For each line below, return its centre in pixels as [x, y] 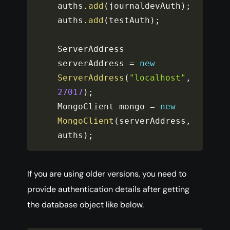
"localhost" [158, 78]
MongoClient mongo [104, 107]
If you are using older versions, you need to [107, 174]
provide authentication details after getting [108, 189]
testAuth [130, 21]
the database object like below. [85, 205]
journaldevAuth [145, 6]
